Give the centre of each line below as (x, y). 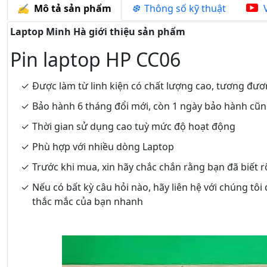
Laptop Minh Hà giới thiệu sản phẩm (98, 32)
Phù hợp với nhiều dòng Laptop (103, 147)
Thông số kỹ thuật (183, 8)
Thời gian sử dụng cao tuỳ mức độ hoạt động (134, 126)
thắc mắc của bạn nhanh (88, 201)
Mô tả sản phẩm (70, 8)
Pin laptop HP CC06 (95, 59)
